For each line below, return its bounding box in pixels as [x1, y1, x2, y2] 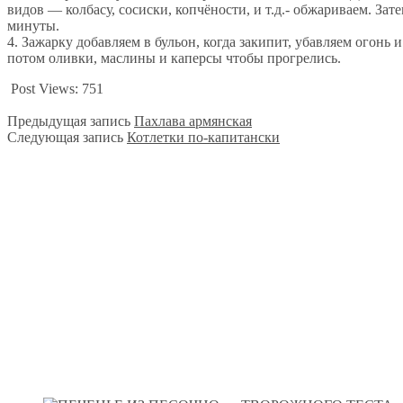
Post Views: [11, 80, 82, 96]
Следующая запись [7, 129, 123, 145]
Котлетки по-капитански [127, 129, 280, 145]
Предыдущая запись [7, 112, 130, 129]
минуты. [7, 17, 59, 33]
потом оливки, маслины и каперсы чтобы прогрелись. [7, 49, 341, 66]
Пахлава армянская [134, 112, 252, 129]
